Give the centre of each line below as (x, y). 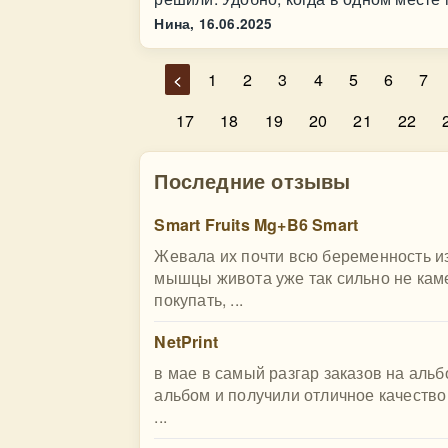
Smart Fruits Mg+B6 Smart (256, 224)
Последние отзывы (252, 180)
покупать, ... (198, 299)
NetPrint (186, 341)
